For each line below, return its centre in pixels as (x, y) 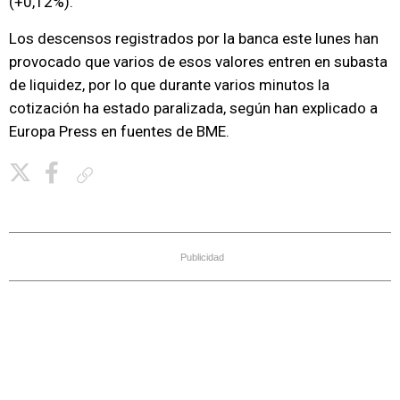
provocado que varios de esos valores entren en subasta (198, 62)
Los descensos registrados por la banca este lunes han (194, 38)
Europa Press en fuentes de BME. (119, 131)
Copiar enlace (132, 175)
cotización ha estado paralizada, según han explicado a (193, 108)
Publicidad (202, 257)
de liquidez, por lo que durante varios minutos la (169, 85)
